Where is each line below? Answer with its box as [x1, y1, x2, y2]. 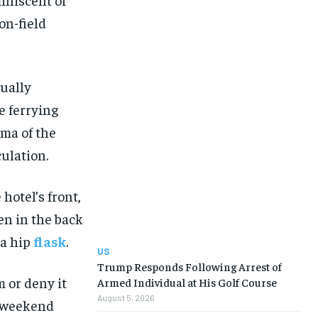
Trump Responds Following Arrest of [97, 259, 282, 274]
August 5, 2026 [97, 292, 155, 303]
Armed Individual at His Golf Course [97, 275, 277, 290]
